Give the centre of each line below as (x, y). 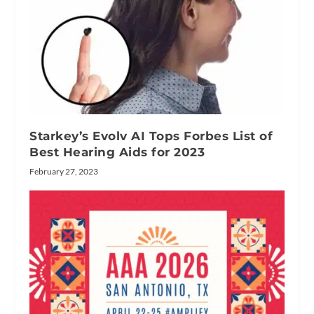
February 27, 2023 (64, 171)
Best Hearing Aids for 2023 (117, 152)
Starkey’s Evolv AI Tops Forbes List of (151, 136)
